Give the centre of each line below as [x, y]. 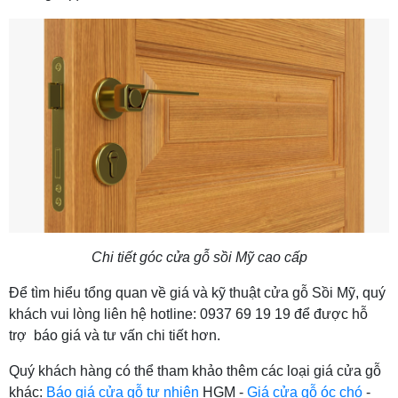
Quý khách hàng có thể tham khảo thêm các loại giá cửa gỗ [195, 370]
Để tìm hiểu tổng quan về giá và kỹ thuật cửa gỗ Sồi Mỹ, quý [197, 292]
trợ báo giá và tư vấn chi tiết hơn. [115, 335]
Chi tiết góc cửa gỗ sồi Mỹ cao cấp [199, 257]
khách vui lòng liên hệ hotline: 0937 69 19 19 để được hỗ [188, 314]
